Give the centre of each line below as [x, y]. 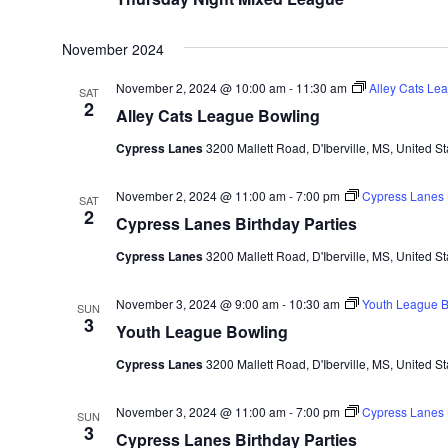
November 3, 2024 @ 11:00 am [200, 411]
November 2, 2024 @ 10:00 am [200, 87]
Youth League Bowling [201, 331]
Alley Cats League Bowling [217, 115]
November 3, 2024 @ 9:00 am [197, 303]
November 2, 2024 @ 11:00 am [200, 195]
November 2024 [112, 49]
